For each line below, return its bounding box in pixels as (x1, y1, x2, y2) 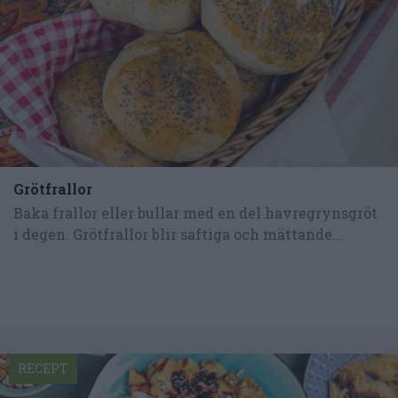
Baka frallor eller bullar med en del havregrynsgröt (13, 203, 378, 222)
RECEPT (18, 359, 68, 377)
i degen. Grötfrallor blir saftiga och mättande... (13, 224, 343, 243)
